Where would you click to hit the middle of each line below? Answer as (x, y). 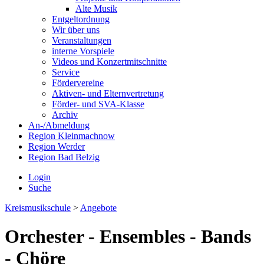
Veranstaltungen (82, 40)
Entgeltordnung (81, 19)
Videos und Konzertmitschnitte (109, 62)
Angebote (98, 208)
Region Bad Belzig (64, 157)
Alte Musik (96, 9)
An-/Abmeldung (59, 125)
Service (66, 72)
